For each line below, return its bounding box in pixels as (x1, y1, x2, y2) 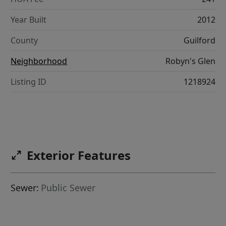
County (11, 35, 38, 46)
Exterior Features (27, 147, 131, 164)
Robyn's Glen (165, 55, 215, 67)
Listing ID (11, 76, 47, 88)
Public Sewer (41, 182, 96, 194)
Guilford (183, 35, 215, 46)
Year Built (11, 14, 47, 26)
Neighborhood (11, 55, 68, 67)
